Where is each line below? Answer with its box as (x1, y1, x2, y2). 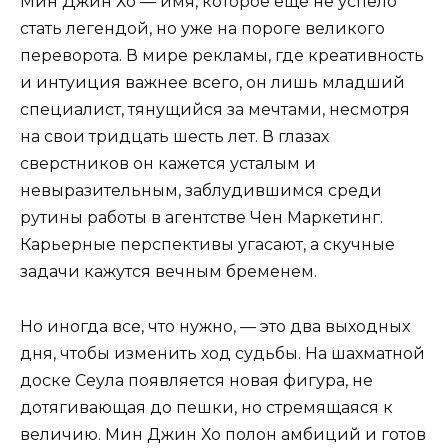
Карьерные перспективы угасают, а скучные (20, 235, 395, 255)
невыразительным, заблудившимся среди (20, 181, 382, 201)
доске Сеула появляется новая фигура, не (20, 370, 373, 390)
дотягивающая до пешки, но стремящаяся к (20, 397, 393, 417)
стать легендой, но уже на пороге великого (20, 19, 385, 39)
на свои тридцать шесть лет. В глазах (20, 127, 329, 147)
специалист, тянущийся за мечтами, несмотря (20, 100, 410, 120)
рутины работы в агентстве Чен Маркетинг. (20, 208, 383, 228)
